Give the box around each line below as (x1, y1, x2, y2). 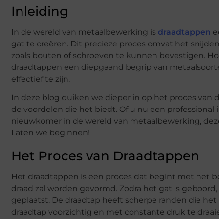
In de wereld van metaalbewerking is (11, 27, 156, 37)
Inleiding (11, 3, 68, 19)
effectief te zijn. (11, 74, 70, 84)
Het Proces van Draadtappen (11, 148, 199, 164)
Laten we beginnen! (11, 128, 90, 138)
